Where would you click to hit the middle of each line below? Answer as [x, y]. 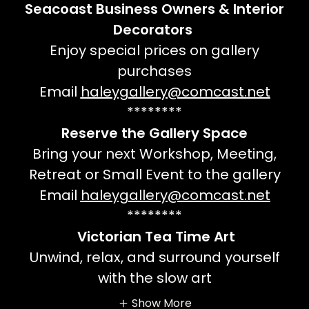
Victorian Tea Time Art [154, 237]
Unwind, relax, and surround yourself [154, 258]
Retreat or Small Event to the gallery [154, 175]
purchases [154, 71]
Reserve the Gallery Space [154, 133]
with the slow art [154, 278]
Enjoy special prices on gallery [154, 51]
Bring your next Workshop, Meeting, [154, 154]
